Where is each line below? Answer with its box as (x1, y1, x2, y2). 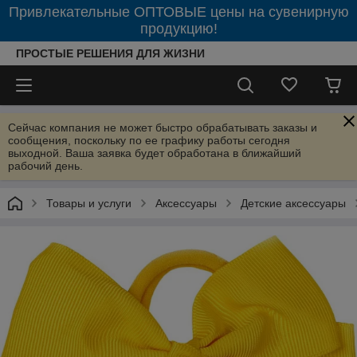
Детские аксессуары (241, 197, 346, 210)
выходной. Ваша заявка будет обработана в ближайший (8, 147, 301, 159)
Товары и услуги (46, 197, 131, 210)
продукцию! (139, 21, 218, 37)
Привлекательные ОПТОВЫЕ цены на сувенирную (8, 4, 349, 20)
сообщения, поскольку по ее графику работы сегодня (8, 134, 290, 147)
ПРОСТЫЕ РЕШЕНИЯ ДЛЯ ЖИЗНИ (16, 47, 205, 60)
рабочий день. (8, 159, 83, 172)
